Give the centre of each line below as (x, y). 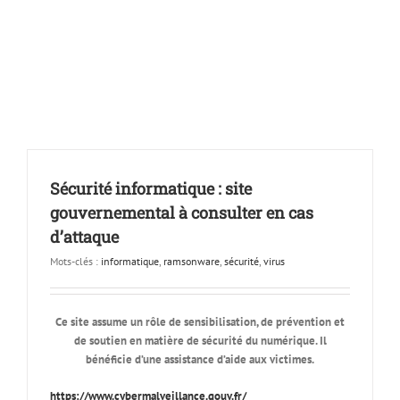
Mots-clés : (75, 261)
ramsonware (192, 261)
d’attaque (84, 237)
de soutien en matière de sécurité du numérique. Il (200, 341)
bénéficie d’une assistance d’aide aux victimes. (200, 359)
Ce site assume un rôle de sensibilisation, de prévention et (200, 322)
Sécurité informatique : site (151, 188)
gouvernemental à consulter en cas (182, 212)
